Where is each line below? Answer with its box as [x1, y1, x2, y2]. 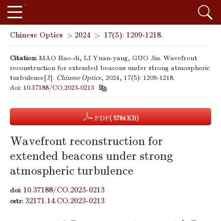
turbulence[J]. [10, 74, 56, 82]
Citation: [10, 54, 37, 62]
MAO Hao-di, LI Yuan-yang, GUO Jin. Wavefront [39, 54, 197, 62]
